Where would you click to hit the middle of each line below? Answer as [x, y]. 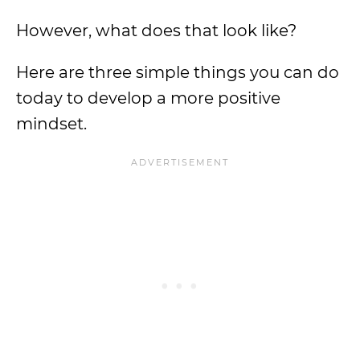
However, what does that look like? [156, 31]
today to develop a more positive [148, 98]
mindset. [51, 124]
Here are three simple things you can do [178, 72]
